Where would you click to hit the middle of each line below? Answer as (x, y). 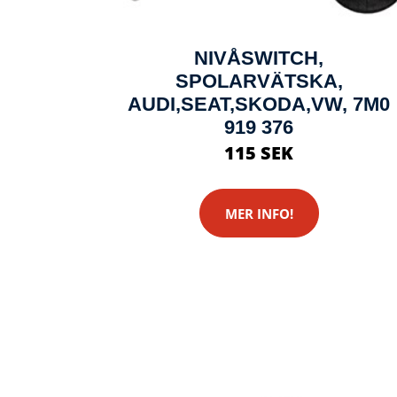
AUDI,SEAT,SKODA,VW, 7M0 (259, 104)
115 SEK (259, 153)
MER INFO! (259, 213)
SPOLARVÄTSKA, (259, 81)
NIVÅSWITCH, (259, 58)
